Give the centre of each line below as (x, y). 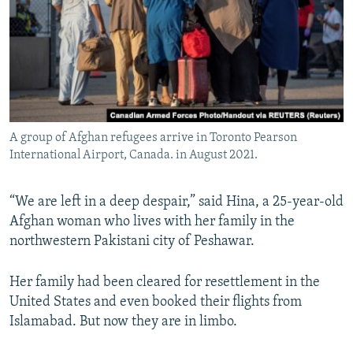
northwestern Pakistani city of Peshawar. (132, 241)
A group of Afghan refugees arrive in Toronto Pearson (153, 137)
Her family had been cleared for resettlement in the (165, 282)
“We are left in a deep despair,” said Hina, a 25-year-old (176, 202)
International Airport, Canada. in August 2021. (134, 155)
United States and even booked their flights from (156, 302)
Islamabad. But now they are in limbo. (123, 321)
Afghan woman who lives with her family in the (152, 221)
